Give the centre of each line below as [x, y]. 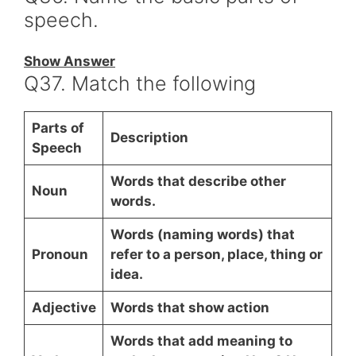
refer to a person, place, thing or [216, 254]
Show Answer [70, 61]
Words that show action [190, 308]
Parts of [58, 128]
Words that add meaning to [201, 341]
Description [149, 137]
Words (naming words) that [202, 234]
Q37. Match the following [140, 83]
